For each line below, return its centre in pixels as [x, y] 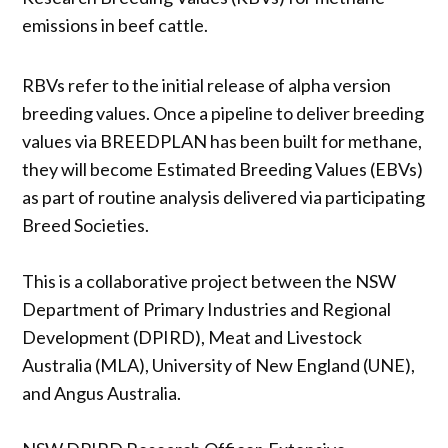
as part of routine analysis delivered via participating [224, 196]
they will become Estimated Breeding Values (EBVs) [223, 168]
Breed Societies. [86, 224]
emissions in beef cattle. [115, 24]
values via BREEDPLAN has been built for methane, [222, 140]
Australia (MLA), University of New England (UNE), [219, 364]
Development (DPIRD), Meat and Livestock [192, 336]
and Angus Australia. [102, 392]
